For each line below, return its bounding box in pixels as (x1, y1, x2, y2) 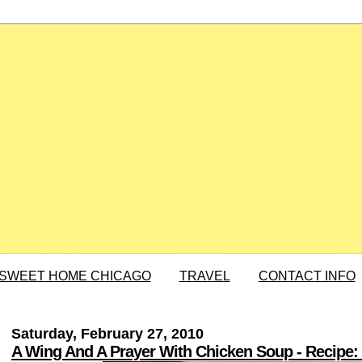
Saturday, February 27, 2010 (11, 326, 204, 343)
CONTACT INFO (258, 269, 356, 284)
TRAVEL (179, 269, 230, 284)
